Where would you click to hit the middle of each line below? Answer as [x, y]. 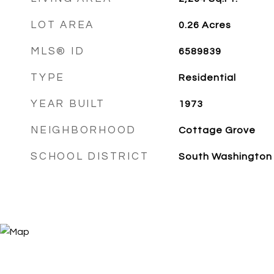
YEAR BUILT [68, 104]
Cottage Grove [217, 130]
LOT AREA [62, 25]
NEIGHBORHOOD [83, 130]
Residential [207, 78]
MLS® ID [58, 51]
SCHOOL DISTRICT [90, 157]
